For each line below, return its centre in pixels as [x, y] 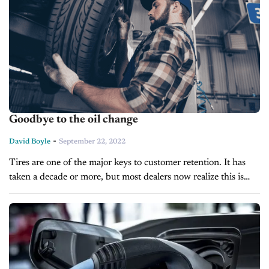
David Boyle [30, 141]
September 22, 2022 [92, 141]
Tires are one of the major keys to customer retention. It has [127, 162]
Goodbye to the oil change [74, 119]
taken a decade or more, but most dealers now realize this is [126, 177]
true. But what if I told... [57, 191]
